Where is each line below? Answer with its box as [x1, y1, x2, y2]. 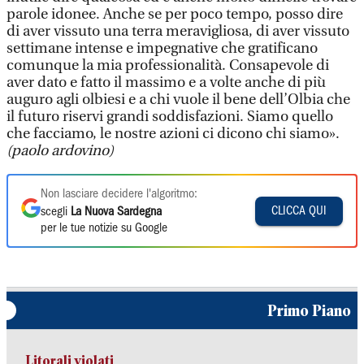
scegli [41, 206, 71, 218]
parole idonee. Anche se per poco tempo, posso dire [6, 6, 343, 23]
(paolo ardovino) [6, 142, 114, 159]
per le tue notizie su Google [41, 223, 167, 234]
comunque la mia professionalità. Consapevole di [6, 57, 329, 74]
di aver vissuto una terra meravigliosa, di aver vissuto [6, 23, 349, 40]
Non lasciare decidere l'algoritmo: [41, 188, 197, 200]
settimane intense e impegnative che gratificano [6, 40, 318, 57]
